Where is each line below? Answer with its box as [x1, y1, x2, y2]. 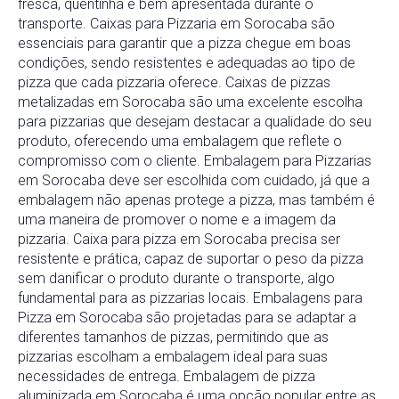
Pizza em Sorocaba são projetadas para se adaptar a [18, 309, 356, 327]
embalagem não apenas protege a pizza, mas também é [18, 191, 375, 209]
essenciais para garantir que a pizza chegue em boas [18, 35, 351, 53]
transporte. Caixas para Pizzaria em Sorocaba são [18, 15, 335, 33]
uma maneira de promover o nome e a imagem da [18, 211, 336, 229]
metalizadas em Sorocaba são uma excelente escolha [18, 94, 362, 111]
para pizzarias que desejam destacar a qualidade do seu [18, 113, 371, 131]
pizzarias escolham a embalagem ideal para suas [18, 348, 328, 366]
